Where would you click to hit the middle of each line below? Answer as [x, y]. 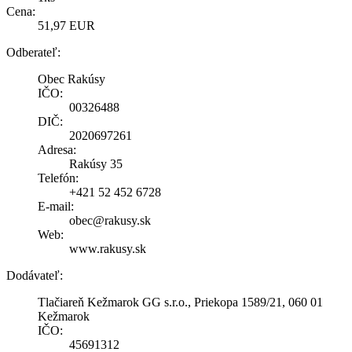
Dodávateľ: [35, 275]
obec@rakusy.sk [110, 220]
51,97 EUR [66, 25]
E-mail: [56, 206]
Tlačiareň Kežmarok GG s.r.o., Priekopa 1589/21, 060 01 [180, 302]
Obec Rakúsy [71, 79]
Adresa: [57, 149]
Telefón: [58, 178]
